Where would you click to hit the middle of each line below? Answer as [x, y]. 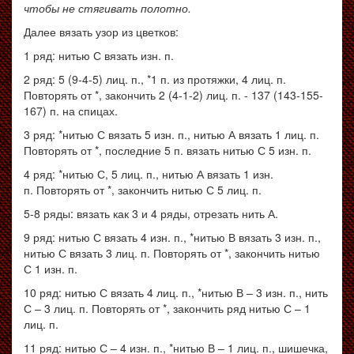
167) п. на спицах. [71, 111]
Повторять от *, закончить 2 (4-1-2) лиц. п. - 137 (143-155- [173, 95]
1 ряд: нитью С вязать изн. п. [99, 55]
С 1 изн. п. [51, 269]
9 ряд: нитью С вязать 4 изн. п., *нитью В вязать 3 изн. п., [172, 237]
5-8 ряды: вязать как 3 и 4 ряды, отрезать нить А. [151, 213]
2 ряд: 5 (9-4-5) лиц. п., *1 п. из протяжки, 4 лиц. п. [155, 79]
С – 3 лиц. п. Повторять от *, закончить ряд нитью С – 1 [167, 308]
